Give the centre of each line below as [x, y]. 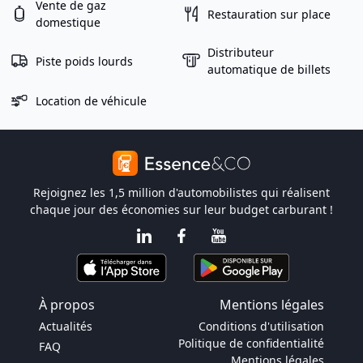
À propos [67, 305]
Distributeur [241, 52]
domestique [68, 22]
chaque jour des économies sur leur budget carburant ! [181, 209]
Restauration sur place [269, 14]
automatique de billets [269, 69]
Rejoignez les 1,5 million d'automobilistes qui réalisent [181, 192]
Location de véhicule [91, 100]
